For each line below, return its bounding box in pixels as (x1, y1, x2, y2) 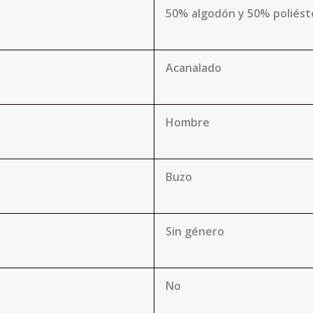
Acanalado (166, 60, 221, 75)
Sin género (166, 224, 224, 239)
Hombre (166, 115, 210, 130)
